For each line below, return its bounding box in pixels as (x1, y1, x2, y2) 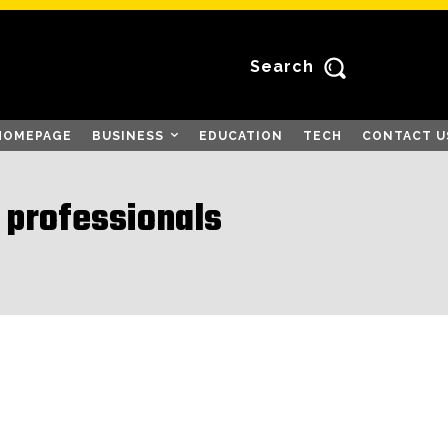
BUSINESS (92, 128, 164, 143)
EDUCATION (199, 128, 283, 143)
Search (250, 57, 315, 77)
